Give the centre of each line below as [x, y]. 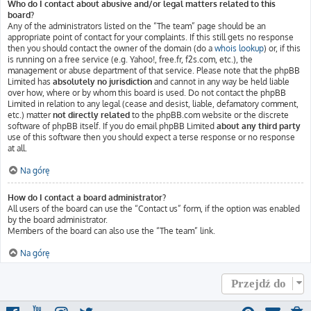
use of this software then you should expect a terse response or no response [151, 137]
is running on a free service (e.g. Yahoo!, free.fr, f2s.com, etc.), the [130, 59]
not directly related [91, 115]
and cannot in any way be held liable [221, 82]
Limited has [30, 82]
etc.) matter [30, 115]
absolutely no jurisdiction [102, 82]
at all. [17, 148]
